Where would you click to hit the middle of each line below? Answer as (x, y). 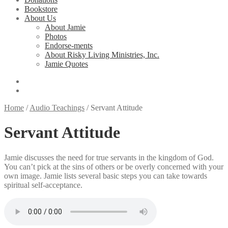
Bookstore (41, 9)
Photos (56, 36)
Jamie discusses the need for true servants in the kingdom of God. (109, 157)
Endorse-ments (69, 46)
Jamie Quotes (66, 64)
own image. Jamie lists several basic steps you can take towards (106, 176)
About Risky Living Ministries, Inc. (102, 55)
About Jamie (65, 27)
